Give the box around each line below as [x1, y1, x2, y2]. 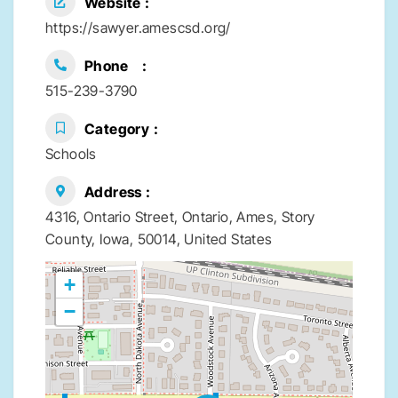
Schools [45, 145, 97, 163]
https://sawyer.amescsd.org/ [45, 19, 231, 37]
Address [84, 183, 142, 202]
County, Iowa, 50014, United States [45, 230, 273, 249]
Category [84, 120, 150, 139]
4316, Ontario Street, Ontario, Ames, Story [45, 208, 315, 227]
